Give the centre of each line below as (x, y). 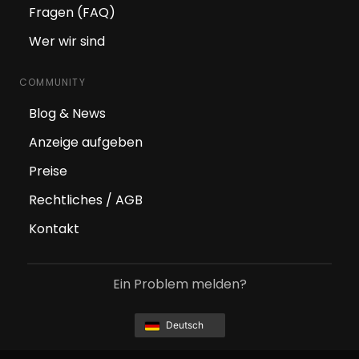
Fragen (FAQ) (72, 13)
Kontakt (54, 229)
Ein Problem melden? (179, 284)
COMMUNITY (52, 83)
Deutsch (184, 325)
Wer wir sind (67, 42)
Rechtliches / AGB (86, 200)
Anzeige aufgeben (86, 143)
